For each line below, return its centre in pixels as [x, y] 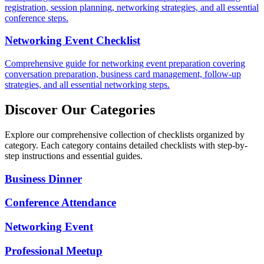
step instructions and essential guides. [74, 156]
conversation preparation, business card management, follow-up [123, 74]
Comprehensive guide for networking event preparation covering [125, 63]
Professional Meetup [54, 250]
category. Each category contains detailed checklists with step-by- [126, 145]
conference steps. [37, 18]
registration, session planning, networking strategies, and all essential [132, 7]
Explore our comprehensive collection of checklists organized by [125, 134]
